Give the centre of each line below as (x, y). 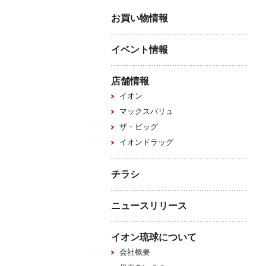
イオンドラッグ (146, 142)
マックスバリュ (146, 112)
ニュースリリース (149, 206)
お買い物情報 (140, 18)
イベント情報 (140, 50)
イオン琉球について (154, 237)
